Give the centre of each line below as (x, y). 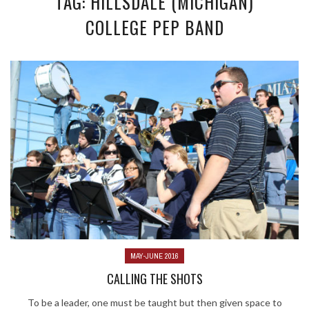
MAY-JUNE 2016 (154, 256)
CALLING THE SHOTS (154, 278)
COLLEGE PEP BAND (154, 28)
